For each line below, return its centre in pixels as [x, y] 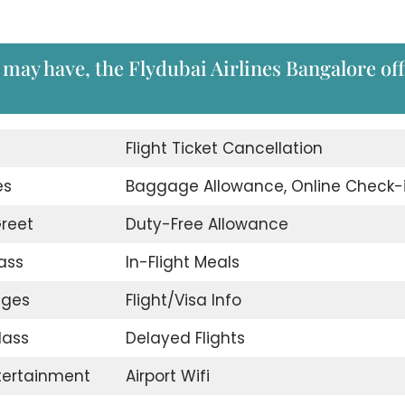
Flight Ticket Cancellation [224, 149]
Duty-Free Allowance [207, 225]
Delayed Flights [185, 339]
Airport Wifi [167, 377]
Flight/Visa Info [183, 301]
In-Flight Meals [182, 263]
